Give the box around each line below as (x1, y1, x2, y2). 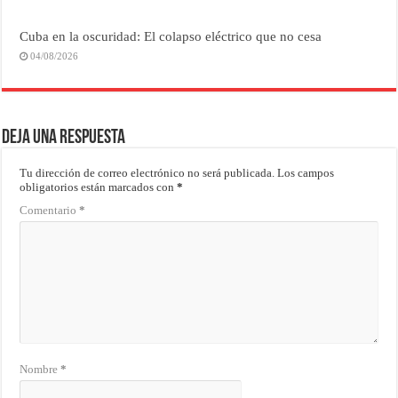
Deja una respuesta (2, 127, 126, 148)
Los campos (277, 165, 335, 179)
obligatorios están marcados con (20, 179, 178, 194)
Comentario (20, 203, 80, 217)
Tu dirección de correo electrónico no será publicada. (20, 165, 275, 179)
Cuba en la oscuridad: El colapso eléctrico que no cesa (20, 28, 322, 44)
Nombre (20, 362, 61, 376)
